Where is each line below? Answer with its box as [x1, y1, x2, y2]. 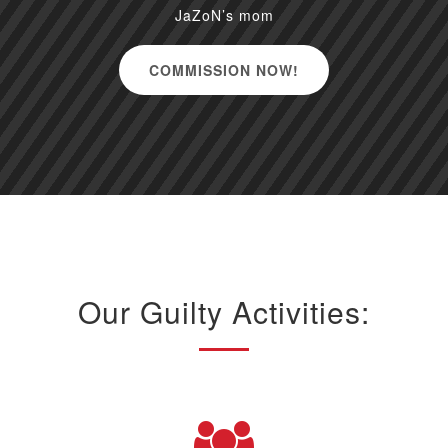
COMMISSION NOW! [149, 60, 299, 81]
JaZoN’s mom [174, 5, 274, 26]
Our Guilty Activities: [78, 290, 370, 334]
